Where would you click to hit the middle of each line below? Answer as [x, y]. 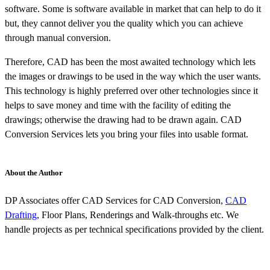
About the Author [34, 172]
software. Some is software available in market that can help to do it [133, 8]
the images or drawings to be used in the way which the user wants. [133, 76]
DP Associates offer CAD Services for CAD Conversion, [115, 200]
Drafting [21, 215]
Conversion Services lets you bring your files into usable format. [127, 134]
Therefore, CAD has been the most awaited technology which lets [130, 61]
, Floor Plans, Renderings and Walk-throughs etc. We [138, 215]
